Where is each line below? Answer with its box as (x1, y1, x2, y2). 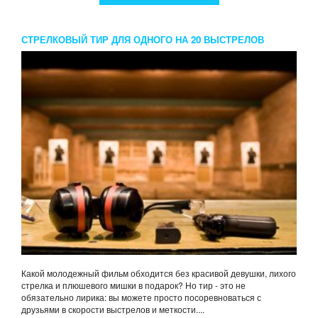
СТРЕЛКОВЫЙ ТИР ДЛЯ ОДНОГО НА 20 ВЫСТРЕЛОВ (21, 32, 264, 46)
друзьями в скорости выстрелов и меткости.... (21, 303, 204, 316)
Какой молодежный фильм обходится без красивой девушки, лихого (21, 267, 296, 280)
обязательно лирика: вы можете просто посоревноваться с (21, 291, 261, 304)
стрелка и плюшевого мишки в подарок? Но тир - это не (21, 279, 246, 292)
